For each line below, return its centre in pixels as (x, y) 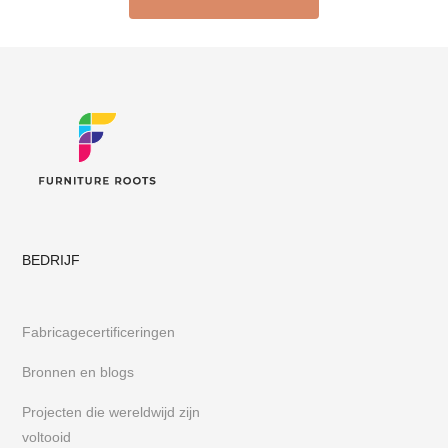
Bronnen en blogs (78, 372)
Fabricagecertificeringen (99, 332)
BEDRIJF (51, 260)
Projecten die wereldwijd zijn (111, 412)
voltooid (47, 437)
